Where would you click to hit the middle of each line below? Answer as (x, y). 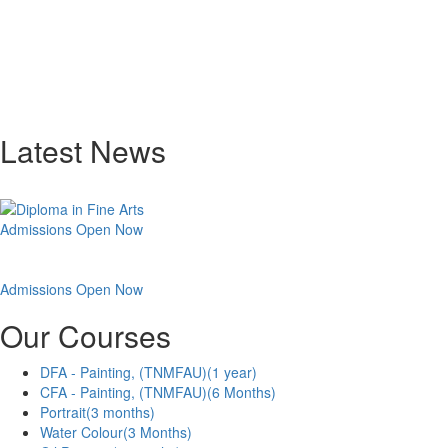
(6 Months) (241, 392)
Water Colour (81, 432)
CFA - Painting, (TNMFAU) (123, 392)
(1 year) (232, 372)
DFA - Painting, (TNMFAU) (123, 372)
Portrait (63, 412)
